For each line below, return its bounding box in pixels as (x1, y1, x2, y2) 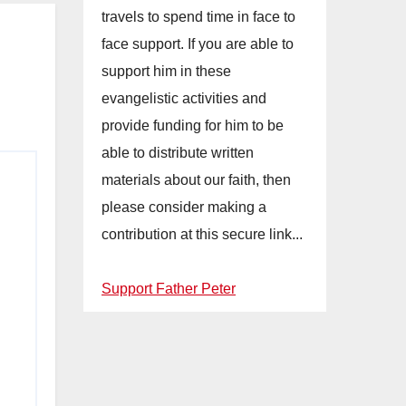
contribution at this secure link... (101, 227, 303, 243)
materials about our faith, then (101, 172, 291, 188)
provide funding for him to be (101, 118, 284, 134)
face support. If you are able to (101, 36, 294, 53)
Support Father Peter (101, 281, 236, 297)
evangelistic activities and (101, 91, 266, 107)
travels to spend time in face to (101, 9, 295, 25)
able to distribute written (101, 145, 254, 161)
